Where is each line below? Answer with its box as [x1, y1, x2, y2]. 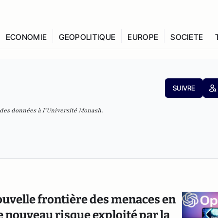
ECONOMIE [5, 32, 47, 42]
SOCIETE [170, 32, 203, 42]
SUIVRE [172, 84, 195, 92]
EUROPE [127, 32, 159, 42]
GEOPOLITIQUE [59, 32, 116, 42]
